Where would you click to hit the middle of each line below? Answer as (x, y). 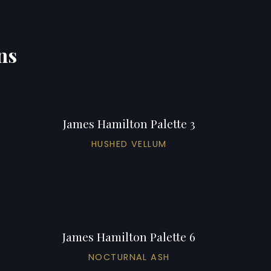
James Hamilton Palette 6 (129, 236)
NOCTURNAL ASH (129, 257)
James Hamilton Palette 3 (129, 123)
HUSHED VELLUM (129, 144)
